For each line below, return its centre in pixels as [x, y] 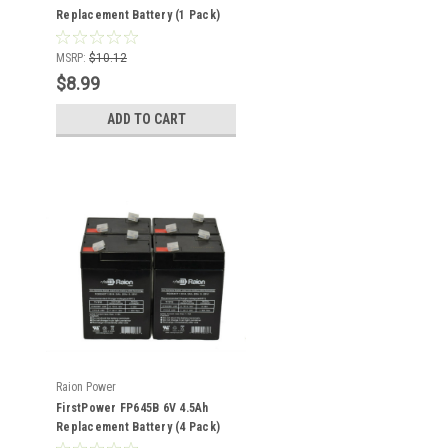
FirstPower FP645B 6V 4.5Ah [132, 408]
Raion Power [86, 387]
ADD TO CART [146, 119]
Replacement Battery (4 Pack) [138, 427]
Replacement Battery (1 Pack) [138, 15]
